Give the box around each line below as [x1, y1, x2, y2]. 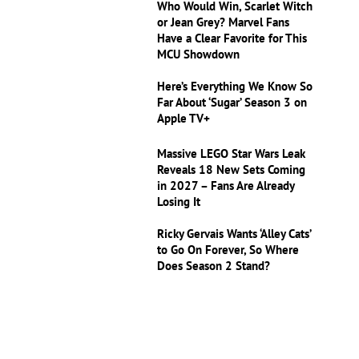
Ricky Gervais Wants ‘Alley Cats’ [157, 226, 312, 242]
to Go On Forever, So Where [157, 242, 300, 258]
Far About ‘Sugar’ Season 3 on [157, 95, 308, 111]
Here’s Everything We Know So [157, 79, 313, 95]
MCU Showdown [157, 46, 240, 63]
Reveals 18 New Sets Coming [157, 162, 306, 178]
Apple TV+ [157, 111, 211, 127]
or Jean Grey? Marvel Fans [157, 14, 290, 30]
